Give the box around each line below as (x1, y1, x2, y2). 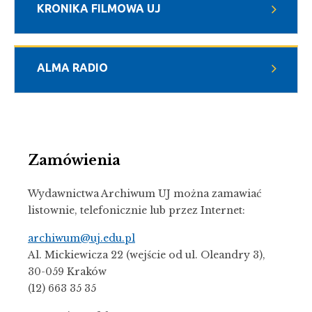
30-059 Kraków (28, 265, 107, 279)
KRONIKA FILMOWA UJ (37, 2, 161, 15)
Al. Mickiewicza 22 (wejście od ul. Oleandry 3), (28, 249, 265, 262)
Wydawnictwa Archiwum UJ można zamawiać (28, 187, 262, 201)
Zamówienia (28, 151, 120, 169)
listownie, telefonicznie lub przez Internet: (28, 204, 245, 217)
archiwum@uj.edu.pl (28, 232, 135, 245)
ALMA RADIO (37, 61, 108, 75)
